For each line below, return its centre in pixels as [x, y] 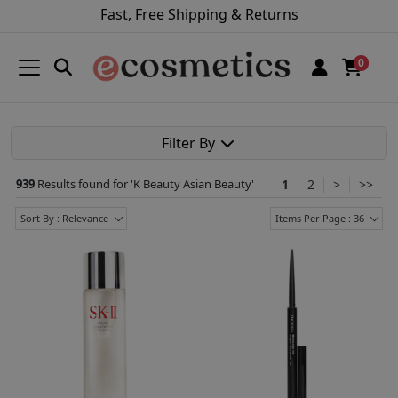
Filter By [190, 143]
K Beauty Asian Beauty [192, 183]
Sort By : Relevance [64, 218]
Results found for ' [85, 183]
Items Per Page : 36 [320, 218]
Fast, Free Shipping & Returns [199, 14]
